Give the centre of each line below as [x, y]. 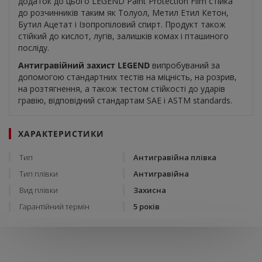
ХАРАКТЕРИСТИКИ [61, 134]
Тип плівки [39, 174]
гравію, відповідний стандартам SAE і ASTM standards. [125, 101]
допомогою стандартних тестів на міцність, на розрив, [127, 77]
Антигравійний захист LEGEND [84, 65]
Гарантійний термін [54, 207]
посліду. [34, 48]
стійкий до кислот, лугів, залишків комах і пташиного [123, 36]
